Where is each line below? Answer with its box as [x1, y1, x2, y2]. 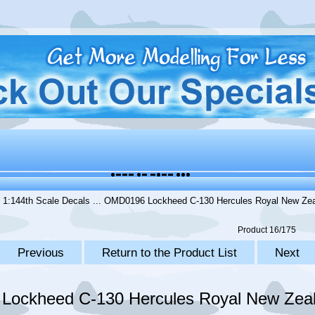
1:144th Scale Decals [3, 195, 91, 207]
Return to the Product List [98, 245, 240, 260]
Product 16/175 [237, 225, 296, 236]
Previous [13, 245, 67, 260]
